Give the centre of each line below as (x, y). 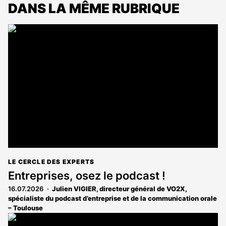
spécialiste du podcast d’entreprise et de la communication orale (112, 198)
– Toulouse (25, 208)
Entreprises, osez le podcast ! (87, 175)
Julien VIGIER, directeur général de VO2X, (119, 188)
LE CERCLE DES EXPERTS (51, 161)
